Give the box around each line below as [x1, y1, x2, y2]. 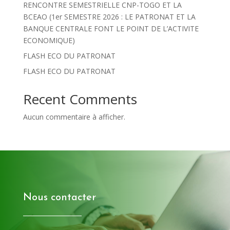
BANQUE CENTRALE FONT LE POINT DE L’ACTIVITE [23, 23, 199, 33]
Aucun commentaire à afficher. [23, 111, 125, 122]
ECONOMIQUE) [23, 35, 75, 45]
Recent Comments [23, 89, 137, 108]
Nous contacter [23, 192, 96, 203]
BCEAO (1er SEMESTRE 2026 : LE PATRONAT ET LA [23, 11, 196, 22]
